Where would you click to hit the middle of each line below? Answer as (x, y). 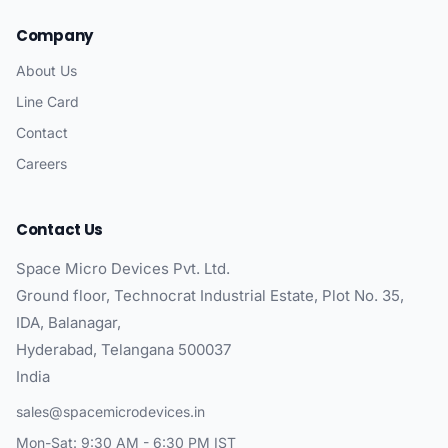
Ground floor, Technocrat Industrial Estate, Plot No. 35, (210, 296)
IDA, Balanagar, (68, 323)
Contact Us (59, 230)
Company (54, 36)
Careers (41, 164)
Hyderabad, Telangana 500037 (123, 350)
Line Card (47, 102)
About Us (46, 71)
